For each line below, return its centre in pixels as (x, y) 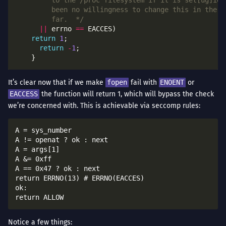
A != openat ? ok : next (62, 140)
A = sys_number (43, 130)
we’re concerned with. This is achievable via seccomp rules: (104, 106)
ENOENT (172, 82)
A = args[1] (37, 150)
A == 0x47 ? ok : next (58, 169)
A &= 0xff (33, 159)
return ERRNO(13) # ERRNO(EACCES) (80, 178)
